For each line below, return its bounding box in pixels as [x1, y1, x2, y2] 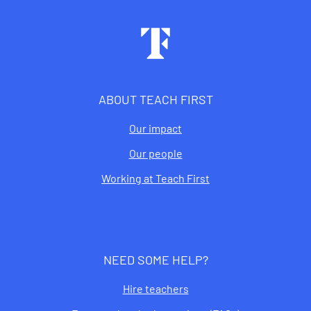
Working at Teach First [101, 171, 210, 185]
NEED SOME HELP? [103, 251, 208, 267]
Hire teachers [122, 281, 189, 295]
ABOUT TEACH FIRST [98, 91, 213, 107]
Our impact [129, 121, 182, 135]
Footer [21, 16, 68, 36]
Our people [128, 146, 183, 160]
